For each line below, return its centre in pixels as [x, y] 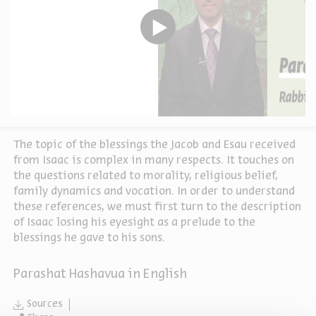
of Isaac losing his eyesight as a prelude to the [134, 223]
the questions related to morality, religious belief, [146, 176]
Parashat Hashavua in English [100, 275]
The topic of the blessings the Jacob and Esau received [154, 145]
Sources [44, 305]
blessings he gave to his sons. [89, 238]
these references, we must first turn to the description [157, 207]
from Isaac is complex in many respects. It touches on [154, 161]
